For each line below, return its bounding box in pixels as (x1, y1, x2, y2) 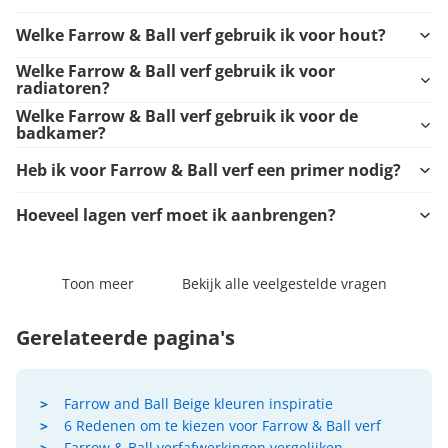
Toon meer (61, 274, 134, 294)
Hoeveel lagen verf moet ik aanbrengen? (16, 203, 336, 226)
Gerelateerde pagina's (16, 324, 235, 352)
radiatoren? (16, 77, 110, 100)
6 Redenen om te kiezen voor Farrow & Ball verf (64, 416, 381, 436)
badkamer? (16, 122, 106, 145)
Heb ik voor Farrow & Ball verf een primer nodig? (16, 158, 401, 181)
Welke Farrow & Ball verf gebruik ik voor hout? (16, 23, 386, 46)
